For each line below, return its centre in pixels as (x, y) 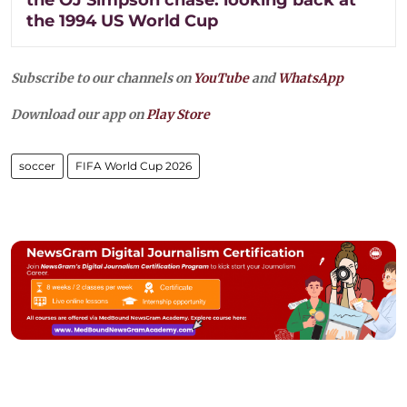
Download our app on (79, 114)
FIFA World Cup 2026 (134, 165)
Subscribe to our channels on (102, 78)
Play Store (178, 114)
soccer (37, 165)
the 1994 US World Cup (122, 20)
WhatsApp (311, 78)
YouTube (221, 78)
